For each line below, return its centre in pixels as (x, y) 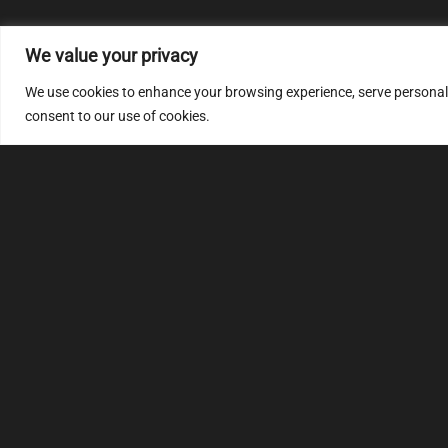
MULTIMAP (237, 328)
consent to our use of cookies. (117, 115)
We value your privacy (111, 55)
